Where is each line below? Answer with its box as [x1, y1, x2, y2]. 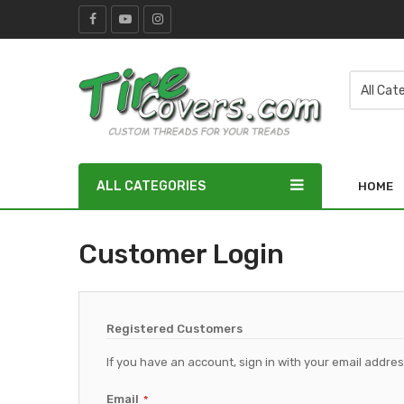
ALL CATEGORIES [96, 178, 206, 193]
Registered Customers [106, 321, 243, 335]
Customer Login [78, 237, 284, 270]
